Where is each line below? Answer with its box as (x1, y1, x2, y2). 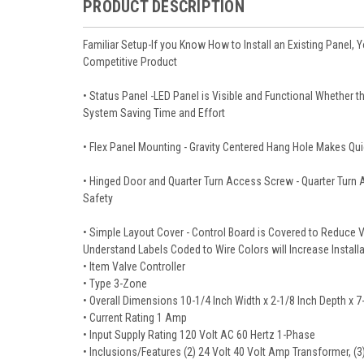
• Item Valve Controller (83, 259, 185, 273)
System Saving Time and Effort (83, 106, 225, 119)
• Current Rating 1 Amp (83, 310, 187, 324)
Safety (83, 191, 113, 205)
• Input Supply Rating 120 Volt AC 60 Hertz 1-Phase (83, 327, 315, 341)
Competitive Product (83, 54, 177, 68)
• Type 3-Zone (83, 276, 147, 290)
